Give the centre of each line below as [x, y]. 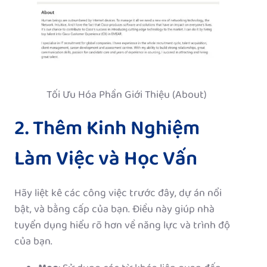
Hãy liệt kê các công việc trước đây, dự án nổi [118, 194]
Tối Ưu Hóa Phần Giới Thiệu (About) [126, 96]
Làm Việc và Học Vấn [106, 160]
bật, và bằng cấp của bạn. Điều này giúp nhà [114, 210]
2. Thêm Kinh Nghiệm [107, 130]
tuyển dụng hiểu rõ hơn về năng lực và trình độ [122, 226]
